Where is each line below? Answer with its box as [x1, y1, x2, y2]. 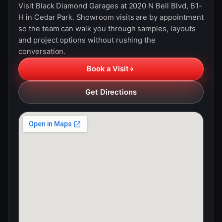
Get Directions [85, 87, 137, 97]
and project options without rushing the [18, 36, 156, 45]
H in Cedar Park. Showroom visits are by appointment [18, 13, 204, 22]
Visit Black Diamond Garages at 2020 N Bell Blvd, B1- [18, 1, 202, 11]
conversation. [18, 47, 66, 56]
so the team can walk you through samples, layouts [18, 24, 196, 34]
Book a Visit [86, 64, 129, 74]
